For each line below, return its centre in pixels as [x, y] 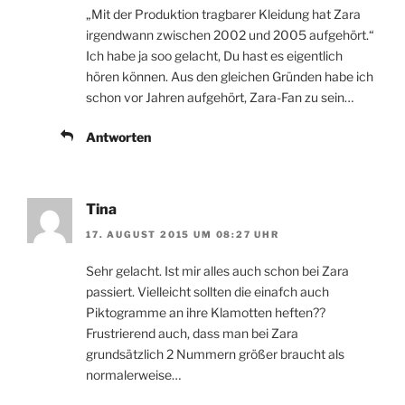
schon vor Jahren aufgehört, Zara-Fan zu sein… [220, 97]
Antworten [118, 137]
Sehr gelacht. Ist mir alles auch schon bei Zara [217, 271]
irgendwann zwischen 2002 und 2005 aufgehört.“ [230, 34]
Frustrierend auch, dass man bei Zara [192, 334]
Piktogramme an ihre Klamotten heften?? [206, 313]
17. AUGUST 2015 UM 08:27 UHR [183, 235]
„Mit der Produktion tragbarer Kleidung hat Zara [223, 14]
